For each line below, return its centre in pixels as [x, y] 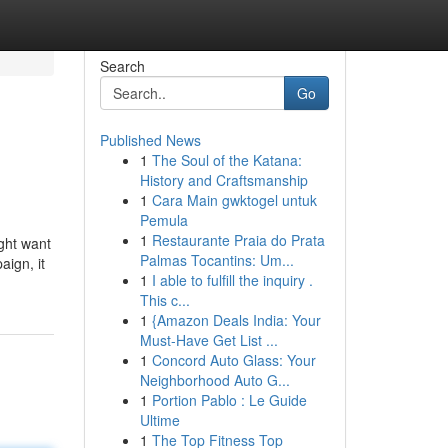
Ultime [159, 420]
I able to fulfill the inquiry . [232, 280]
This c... [164, 300]
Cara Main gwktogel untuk [234, 200]
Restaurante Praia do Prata [238, 240]
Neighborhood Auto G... [214, 380]
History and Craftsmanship [223, 180]
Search [122, 66]
